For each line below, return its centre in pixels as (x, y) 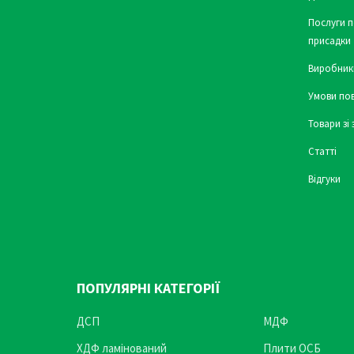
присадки (329, 41)
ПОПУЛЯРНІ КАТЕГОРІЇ (148, 288)
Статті (322, 152)
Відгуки (324, 179)
